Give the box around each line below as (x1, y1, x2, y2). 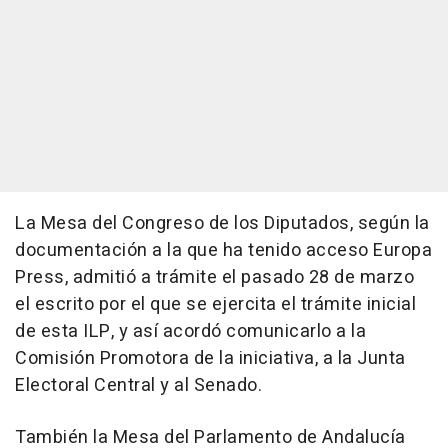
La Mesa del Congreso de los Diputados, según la (15, 209, 430, 237)
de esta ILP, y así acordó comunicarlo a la (15, 317, 366, 345)
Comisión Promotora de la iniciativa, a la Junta (15, 344, 406, 372)
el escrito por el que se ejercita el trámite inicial (15, 290, 416, 318)
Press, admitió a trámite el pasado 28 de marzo (15, 263, 414, 291)
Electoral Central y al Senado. (15, 371, 262, 399)
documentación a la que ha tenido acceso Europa (15, 236, 432, 264)
